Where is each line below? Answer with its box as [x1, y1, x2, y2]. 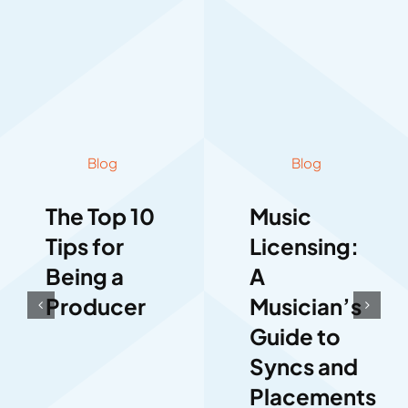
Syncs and [250, 352, 358, 380]
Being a [45, 261, 124, 290]
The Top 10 [45, 201, 155, 229]
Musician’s [250, 291, 362, 320]
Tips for [45, 231, 124, 260]
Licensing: [250, 231, 359, 260]
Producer [45, 291, 146, 320]
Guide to [250, 321, 341, 350]
